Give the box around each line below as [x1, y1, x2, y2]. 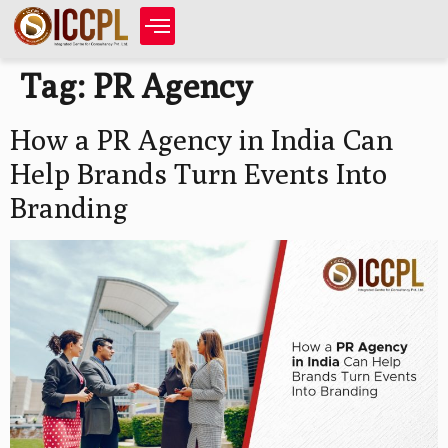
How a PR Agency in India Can [10, 121, 393, 156]
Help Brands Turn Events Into [10, 155, 387, 190]
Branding [10, 189, 128, 224]
